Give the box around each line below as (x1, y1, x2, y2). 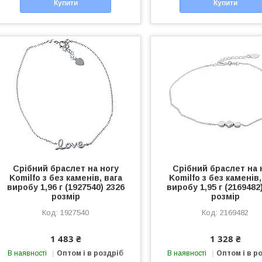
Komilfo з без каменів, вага (9, 173, 122, 182)
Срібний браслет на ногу (12, 163, 119, 173)
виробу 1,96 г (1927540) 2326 (6, 182, 125, 192)
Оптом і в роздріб (57, 249, 124, 257)
